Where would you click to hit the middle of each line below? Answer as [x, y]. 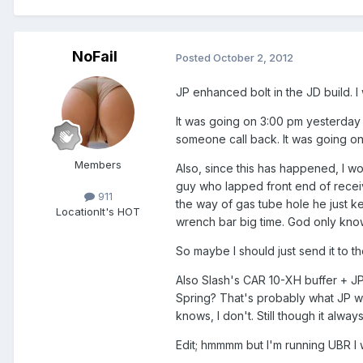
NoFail [95, 56]
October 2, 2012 [253, 57]
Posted [194, 57]
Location [78, 212]
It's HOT [120, 212]
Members [98, 164]
